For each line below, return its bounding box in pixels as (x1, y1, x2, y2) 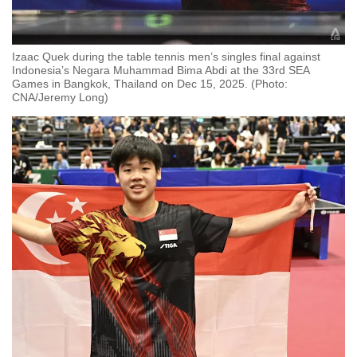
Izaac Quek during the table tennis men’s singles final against (12, 50, 320, 64)
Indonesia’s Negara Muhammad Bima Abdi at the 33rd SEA (12, 64, 309, 77)
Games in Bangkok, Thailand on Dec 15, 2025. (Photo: (12, 77, 288, 91)
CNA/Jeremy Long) (12, 91, 108, 104)
